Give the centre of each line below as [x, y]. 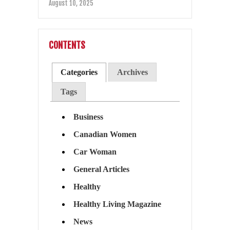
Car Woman [95, 152]
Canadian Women [105, 135]
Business [88, 117]
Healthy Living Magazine [117, 204]
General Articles [101, 169]
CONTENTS [67, 45]
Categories [79, 72]
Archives [132, 72]
